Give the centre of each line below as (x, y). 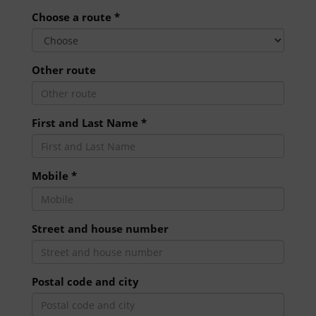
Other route (64, 70)
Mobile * (54, 176)
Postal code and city (85, 281)
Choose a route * (76, 17)
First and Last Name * (89, 123)
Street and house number (100, 229)
